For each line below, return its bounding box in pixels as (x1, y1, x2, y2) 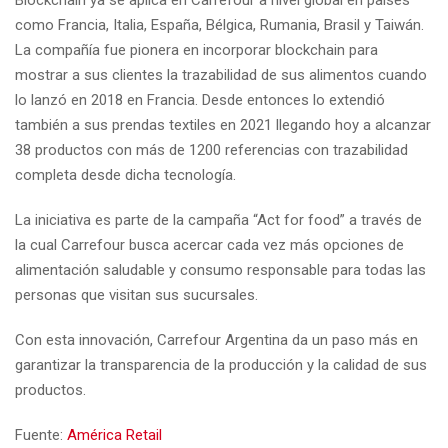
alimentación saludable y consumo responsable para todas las (15, 260, 426, 279)
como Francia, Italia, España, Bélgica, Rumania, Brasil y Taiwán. (15, 15, 424, 34)
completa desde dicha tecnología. (15, 165, 236, 184)
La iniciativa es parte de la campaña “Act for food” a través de (15, 210, 422, 229)
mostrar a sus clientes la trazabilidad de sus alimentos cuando (15, 65, 427, 84)
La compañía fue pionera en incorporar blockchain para (15, 40, 378, 59)
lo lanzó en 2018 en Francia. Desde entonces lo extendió (15, 90, 385, 109)
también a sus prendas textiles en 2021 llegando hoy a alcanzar (15, 115, 431, 134)
